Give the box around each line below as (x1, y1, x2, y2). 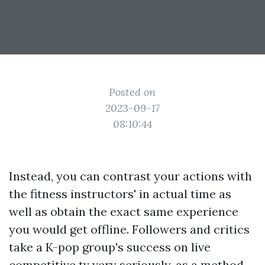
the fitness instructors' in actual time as (9, 186, 231, 201)
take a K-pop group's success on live (9, 240, 211, 254)
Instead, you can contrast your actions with (9, 169, 252, 183)
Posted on (109, 85, 156, 99)
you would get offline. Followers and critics (9, 222, 250, 237)
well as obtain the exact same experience (9, 204, 238, 219)
